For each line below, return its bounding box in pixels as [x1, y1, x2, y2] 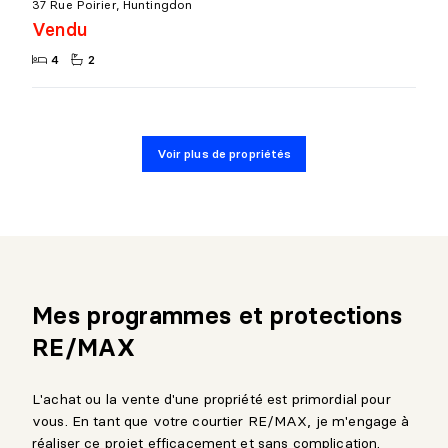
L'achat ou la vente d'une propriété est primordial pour [32, 389, 391, 408]
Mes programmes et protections [32, 300, 403, 330]
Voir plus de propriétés [156, 145, 292, 161]
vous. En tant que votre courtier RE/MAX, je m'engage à [32, 411, 410, 430]
